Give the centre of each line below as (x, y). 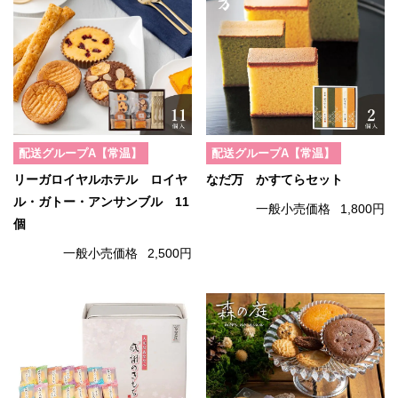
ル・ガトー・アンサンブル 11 (101, 202)
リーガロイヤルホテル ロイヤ (100, 179)
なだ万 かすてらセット (275, 179)
